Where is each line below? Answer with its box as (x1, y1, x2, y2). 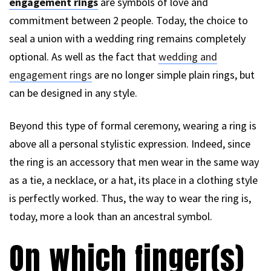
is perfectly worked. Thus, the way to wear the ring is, (9, 191, 251, 205)
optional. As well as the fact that (9, 49, 158, 64)
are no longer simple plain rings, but (92, 67, 255, 82)
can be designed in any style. (9, 85, 137, 100)
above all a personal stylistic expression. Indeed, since (9, 136, 250, 151)
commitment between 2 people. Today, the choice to (9, 13, 248, 27)
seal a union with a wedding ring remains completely (9, 31, 246, 45)
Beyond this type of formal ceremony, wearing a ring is (9, 118, 256, 132)
